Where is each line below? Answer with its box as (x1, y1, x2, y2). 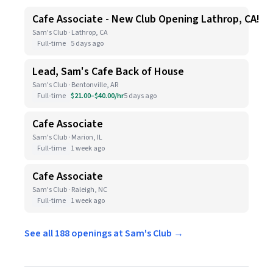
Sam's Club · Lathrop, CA (32, 27, 108, 38)
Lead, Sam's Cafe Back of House (32, 64, 184, 79)
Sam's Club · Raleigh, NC (32, 185, 107, 195)
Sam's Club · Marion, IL (32, 132, 102, 143)
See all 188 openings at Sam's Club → (24, 227, 183, 240)
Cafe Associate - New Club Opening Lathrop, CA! (32, 12, 260, 27)
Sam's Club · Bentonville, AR (32, 80, 118, 90)
